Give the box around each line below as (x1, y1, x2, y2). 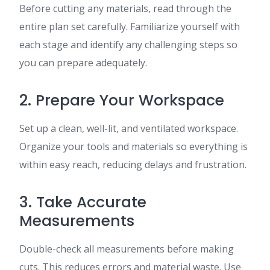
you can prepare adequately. (19, 56, 147, 69)
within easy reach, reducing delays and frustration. (19, 158, 246, 171)
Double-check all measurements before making (19, 242, 234, 256)
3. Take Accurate (19, 192, 146, 213)
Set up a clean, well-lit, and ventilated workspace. (19, 122, 238, 135)
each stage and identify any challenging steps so (19, 38, 237, 51)
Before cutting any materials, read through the (19, 2, 231, 15)
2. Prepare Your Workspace (19, 90, 224, 111)
